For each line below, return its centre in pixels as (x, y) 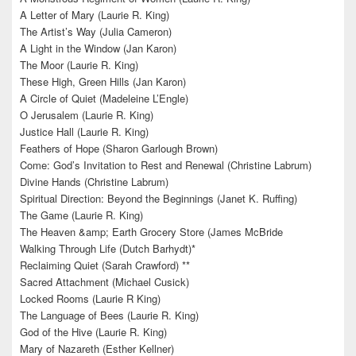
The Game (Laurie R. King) (81, 215)
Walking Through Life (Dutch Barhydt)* (108, 248)
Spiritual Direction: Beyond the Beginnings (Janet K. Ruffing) (159, 198)
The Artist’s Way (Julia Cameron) (96, 31)
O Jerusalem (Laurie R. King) (87, 114)
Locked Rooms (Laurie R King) (90, 298)
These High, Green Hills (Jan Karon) (103, 81)
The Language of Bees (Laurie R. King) (109, 315)
